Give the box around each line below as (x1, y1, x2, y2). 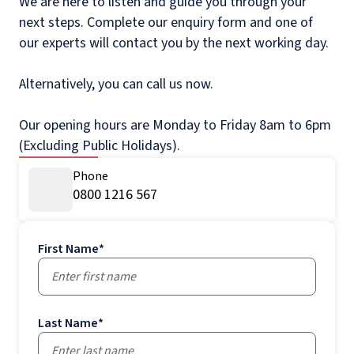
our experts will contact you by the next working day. (19, 33, 329, 54)
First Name (38, 240, 99, 258)
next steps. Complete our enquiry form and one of (19, 13, 313, 33)
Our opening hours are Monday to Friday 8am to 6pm (19, 115, 331, 136)
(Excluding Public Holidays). (19, 136, 180, 156)
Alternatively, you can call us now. (19, 74, 213, 95)
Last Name (38, 314, 98, 333)
